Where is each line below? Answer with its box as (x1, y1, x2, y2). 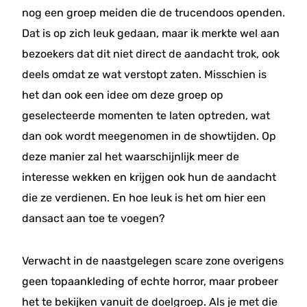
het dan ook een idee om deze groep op (22, 88, 223, 101)
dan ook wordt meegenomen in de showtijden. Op (22, 130, 276, 143)
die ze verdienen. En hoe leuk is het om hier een (22, 191, 266, 204)
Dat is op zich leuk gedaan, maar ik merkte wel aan (22, 27, 280, 40)
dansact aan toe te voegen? (22, 212, 165, 225)
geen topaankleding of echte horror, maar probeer (22, 275, 278, 288)
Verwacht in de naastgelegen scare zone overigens (22, 254, 284, 267)
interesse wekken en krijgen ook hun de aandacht (22, 171, 276, 184)
